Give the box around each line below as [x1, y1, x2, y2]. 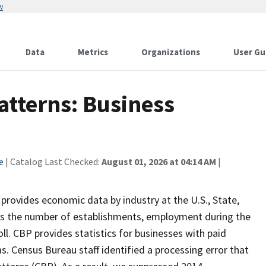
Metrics [78, 46, 108, 58]
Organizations [141, 46, 200, 58]
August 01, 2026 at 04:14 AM [102, 156, 216, 167]
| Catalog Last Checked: [4, 156, 102, 167]
